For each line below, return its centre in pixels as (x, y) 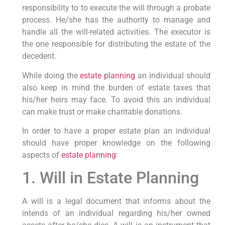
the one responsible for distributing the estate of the (116, 44)
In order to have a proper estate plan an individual (116, 131)
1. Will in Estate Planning (110, 178)
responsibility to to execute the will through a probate (116, 8)
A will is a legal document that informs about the (116, 201)
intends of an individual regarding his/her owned (116, 213)
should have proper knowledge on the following (116, 143)
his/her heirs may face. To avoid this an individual (116, 99)
